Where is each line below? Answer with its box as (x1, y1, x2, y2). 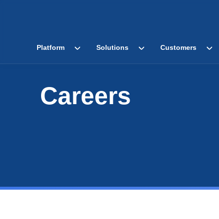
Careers (40, 82, 131, 109)
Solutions (96, 43, 129, 51)
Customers (160, 43, 197, 51)
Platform (37, 43, 65, 51)
